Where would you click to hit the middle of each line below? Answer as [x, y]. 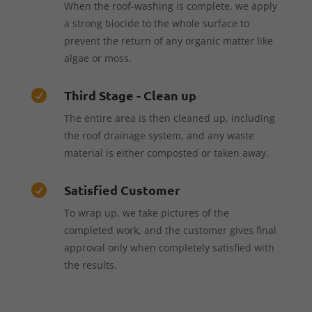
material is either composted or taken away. [166, 153]
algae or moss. [97, 58]
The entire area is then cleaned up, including [169, 118]
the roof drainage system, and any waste [159, 135]
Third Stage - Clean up [130, 95]
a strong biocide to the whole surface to [156, 23]
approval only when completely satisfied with [169, 247]
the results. [90, 265]
